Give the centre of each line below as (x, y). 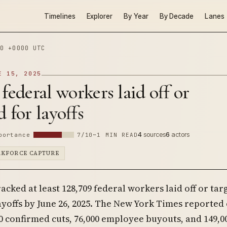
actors (180, 134)
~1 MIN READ (116, 135)
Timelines (60, 16)
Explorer (100, 16)
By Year (136, 16)
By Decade (177, 16)
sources (154, 134)
